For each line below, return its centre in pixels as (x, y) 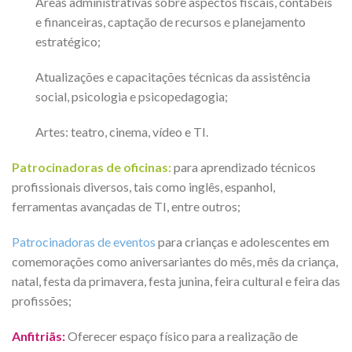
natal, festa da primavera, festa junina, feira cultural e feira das (176, 280)
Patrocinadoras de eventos (84, 241)
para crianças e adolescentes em (242, 241)
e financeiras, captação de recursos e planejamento (170, 21)
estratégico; (68, 41)
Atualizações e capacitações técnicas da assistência (173, 76)
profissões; (42, 300)
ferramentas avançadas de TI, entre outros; (126, 206)
